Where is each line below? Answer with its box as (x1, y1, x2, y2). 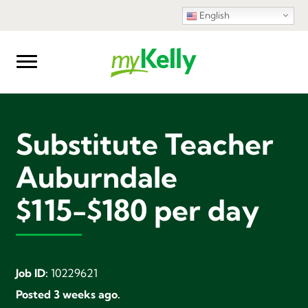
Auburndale (16, 159, 178, 195)
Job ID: (16, 265, 52, 280)
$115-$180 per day (16, 192, 261, 228)
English (197, 10, 230, 21)
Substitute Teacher (16, 126, 274, 162)
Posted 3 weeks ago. (16, 287, 121, 301)
